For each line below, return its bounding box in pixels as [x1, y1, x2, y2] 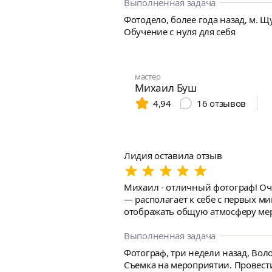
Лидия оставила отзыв [124, 149, 222, 161]
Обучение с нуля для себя [124, 25, 236, 38]
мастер [135, 71, 161, 82]
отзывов [209, 97, 246, 109]
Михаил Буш [135, 81, 197, 95]
